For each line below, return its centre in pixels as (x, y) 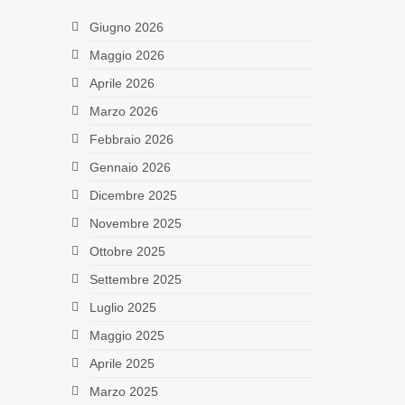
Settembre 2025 (135, 279)
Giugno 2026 (126, 27)
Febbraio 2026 (131, 139)
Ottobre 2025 (127, 251)
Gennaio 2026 (130, 167)
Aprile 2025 (122, 363)
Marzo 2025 (123, 391)
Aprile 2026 (122, 83)
